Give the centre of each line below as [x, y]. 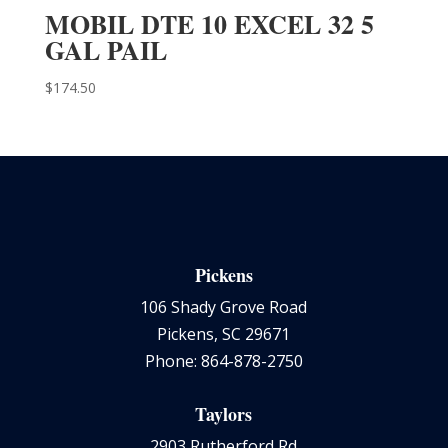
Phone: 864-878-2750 [223, 360]
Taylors [224, 413]
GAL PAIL [105, 49]
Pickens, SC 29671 [224, 333]
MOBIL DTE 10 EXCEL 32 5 [209, 23]
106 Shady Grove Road [224, 306]
